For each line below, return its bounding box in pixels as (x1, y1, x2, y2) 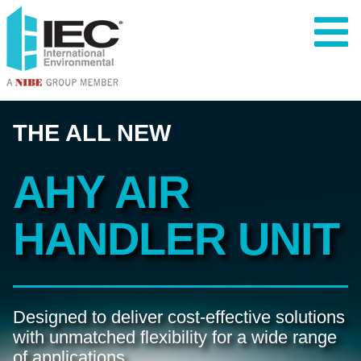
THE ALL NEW (13, 120, 171, 146)
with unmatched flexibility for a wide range (13, 327, 337, 347)
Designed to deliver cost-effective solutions (13, 307, 345, 327)
